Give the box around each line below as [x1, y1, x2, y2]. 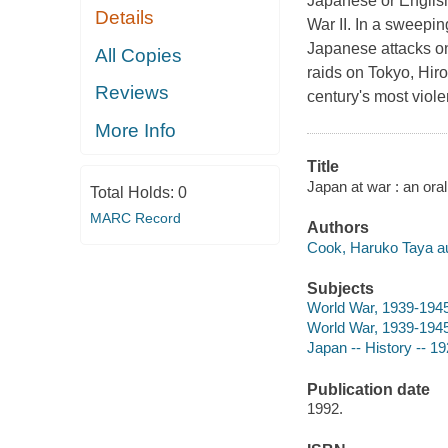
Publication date [306, 380, 430, 398]
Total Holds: [89, 184, 178, 202]
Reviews [95, 82, 170, 104]
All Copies [95, 44, 183, 66]
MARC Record [89, 210, 181, 227]
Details [95, 7, 155, 29]
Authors [306, 219, 369, 237]
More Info [95, 119, 177, 141]
